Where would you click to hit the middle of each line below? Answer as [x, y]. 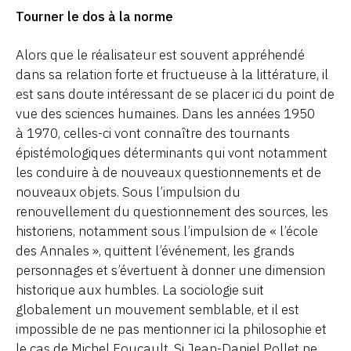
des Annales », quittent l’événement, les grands [155, 250]
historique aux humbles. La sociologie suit [140, 289]
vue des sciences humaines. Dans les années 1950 [165, 113]
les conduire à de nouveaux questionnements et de [168, 172]
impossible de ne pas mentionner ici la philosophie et [171, 329]
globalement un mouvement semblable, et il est [157, 309]
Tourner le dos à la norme [94, 16]
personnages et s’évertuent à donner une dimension [170, 270]
